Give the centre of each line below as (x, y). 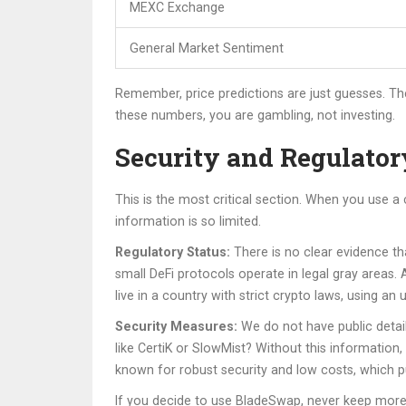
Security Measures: (176, 327)
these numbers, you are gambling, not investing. (255, 116)
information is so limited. (188, 222)
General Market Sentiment (207, 48)
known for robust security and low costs (234, 370)
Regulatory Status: (173, 252)
